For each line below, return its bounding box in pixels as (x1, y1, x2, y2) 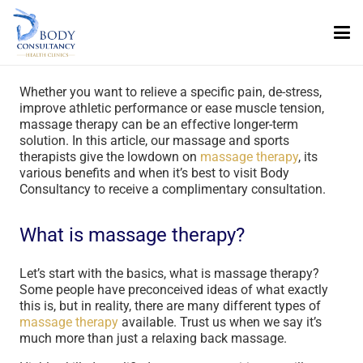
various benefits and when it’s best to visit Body (19, 165, 289, 181)
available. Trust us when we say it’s (118, 314, 322, 330)
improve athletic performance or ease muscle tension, (19, 100, 324, 116)
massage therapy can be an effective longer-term (19, 117, 298, 132)
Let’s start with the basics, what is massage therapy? (19, 266, 319, 281)
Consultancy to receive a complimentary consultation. (19, 181, 329, 197)
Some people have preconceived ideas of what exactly (19, 282, 328, 297)
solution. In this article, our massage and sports (19, 133, 289, 148)
